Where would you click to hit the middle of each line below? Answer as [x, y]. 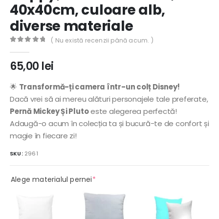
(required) [113, 179]
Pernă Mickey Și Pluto [49, 111]
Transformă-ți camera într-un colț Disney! [99, 87]
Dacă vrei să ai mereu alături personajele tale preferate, [109, 99]
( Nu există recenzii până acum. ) [102, 40]
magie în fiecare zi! [43, 136]
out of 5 [34, 48]
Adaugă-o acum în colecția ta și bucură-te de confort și [109, 124]
